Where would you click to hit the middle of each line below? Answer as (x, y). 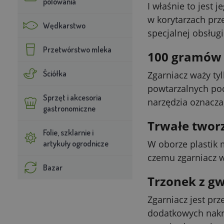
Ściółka (54, 73)
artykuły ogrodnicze (75, 143)
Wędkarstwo (64, 25)
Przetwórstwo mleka (77, 49)
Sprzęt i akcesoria (72, 97)
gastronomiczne (69, 108)
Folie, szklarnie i (68, 132)
